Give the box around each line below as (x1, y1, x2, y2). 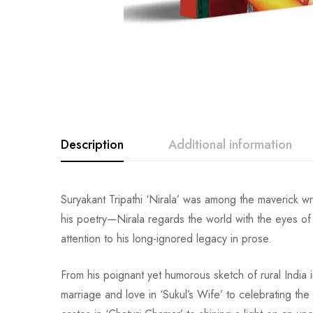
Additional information (168, 136, 292, 154)
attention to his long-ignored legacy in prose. (61, 231, 272, 247)
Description (61, 136, 124, 154)
